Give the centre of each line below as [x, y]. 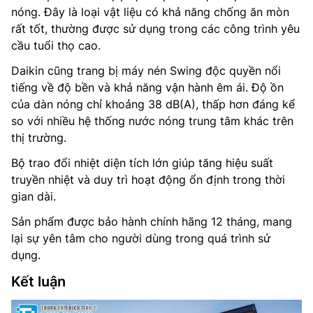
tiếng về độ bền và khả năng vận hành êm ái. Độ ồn [147, 87]
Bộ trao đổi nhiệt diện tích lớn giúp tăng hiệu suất [142, 162]
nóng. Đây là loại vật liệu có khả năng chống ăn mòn [150, 12]
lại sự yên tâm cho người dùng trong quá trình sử [141, 238]
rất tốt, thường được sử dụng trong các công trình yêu [155, 28]
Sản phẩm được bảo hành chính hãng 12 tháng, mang [152, 221]
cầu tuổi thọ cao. [56, 45]
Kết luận [38, 281]
